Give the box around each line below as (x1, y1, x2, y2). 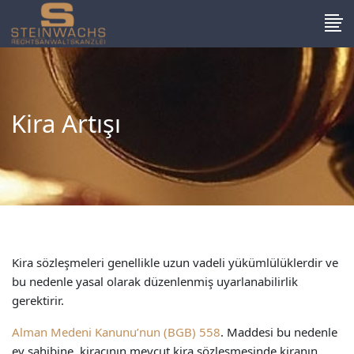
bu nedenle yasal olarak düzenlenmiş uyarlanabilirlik (12, 273, 298, 289)
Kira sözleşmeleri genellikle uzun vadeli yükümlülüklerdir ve (12, 254, 338, 270)
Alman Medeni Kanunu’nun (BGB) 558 (12, 324, 220, 340)
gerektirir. (12, 292, 64, 308)
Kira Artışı (11, 107, 121, 140)
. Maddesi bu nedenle (220, 324, 337, 340)
